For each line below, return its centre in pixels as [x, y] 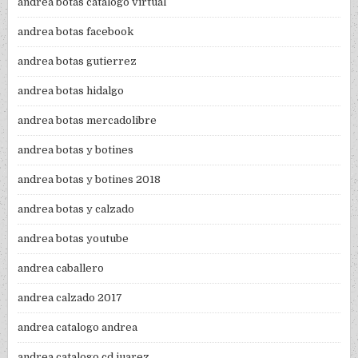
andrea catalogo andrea [78, 328]
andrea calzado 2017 [70, 298]
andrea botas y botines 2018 [89, 180]
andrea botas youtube [74, 239]
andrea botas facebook [76, 32]
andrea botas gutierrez [78, 62]
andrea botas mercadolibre [88, 121]
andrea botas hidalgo [71, 91]
